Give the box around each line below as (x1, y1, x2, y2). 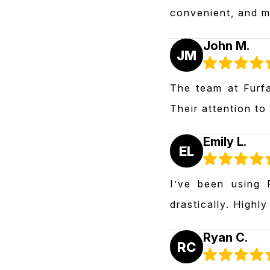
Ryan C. (203, 230, 248, 245)
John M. (203, 39, 250, 53)
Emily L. (203, 134, 246, 149)
